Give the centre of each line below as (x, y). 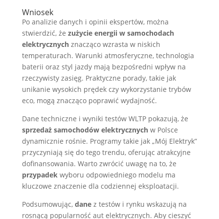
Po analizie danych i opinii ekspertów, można (95, 22)
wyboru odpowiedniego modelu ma (116, 175)
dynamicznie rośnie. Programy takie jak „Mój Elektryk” (109, 141)
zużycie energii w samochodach (121, 33)
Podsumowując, (48, 204)
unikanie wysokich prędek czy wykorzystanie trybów (106, 89)
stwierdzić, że (45, 33)
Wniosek (37, 12)
